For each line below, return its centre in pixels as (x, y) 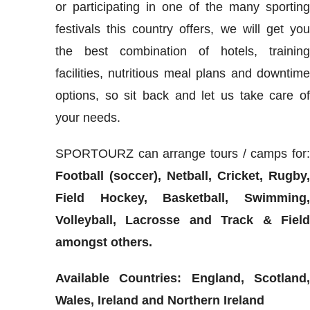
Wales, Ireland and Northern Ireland (159, 300)
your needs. (88, 117)
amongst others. (103, 242)
